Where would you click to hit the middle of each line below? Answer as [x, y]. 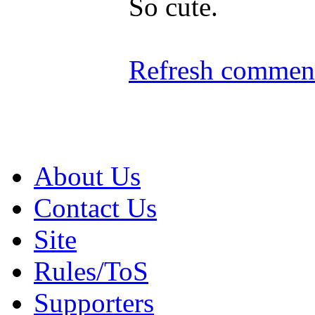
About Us [87, 176]
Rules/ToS [91, 271]
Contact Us [95, 207]
